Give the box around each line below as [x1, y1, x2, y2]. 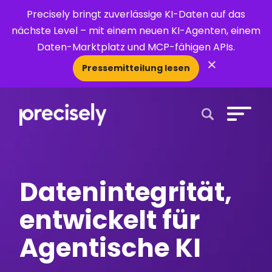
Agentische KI [19, 230, 202, 266]
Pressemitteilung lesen [82, 62, 190, 74]
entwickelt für [19, 202, 200, 238]
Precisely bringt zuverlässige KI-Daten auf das [27, 7, 245, 21]
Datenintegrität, [19, 174, 233, 210]
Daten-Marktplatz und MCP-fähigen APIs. [37, 40, 235, 54]
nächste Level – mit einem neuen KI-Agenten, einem [12, 24, 260, 38]
